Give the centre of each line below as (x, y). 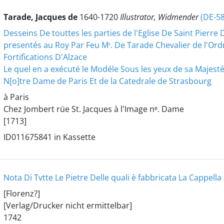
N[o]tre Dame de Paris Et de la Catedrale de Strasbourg (107, 81)
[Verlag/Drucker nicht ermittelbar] (67, 205)
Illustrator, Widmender (160, 17)
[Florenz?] (21, 193)
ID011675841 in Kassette (49, 137)
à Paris (16, 97)
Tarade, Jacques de (41, 17)
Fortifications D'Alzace (45, 57)
